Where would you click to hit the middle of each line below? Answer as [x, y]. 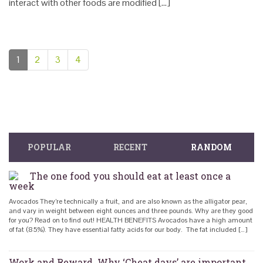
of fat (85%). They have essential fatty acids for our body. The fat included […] [128, 230]
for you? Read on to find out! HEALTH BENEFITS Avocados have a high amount [131, 220]
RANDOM [211, 147]
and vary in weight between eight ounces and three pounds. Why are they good [131, 211]
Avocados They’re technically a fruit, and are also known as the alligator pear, [129, 202]
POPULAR [49, 147]
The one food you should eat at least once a [130, 176]
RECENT [130, 147]
